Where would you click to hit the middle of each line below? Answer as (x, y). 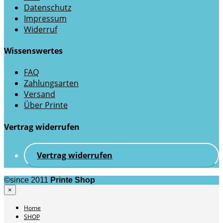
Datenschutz (48, 7)
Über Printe (46, 105)
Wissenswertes (33, 51)
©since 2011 (27, 180)
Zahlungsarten (51, 83)
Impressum (45, 18)
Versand (40, 94)
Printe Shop (73, 180)
